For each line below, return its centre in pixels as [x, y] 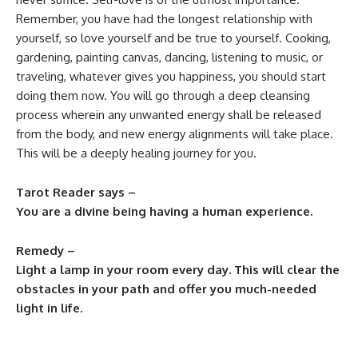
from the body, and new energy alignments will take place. [175, 134]
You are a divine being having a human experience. [164, 211]
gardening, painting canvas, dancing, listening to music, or [169, 57]
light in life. [49, 308]
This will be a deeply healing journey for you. [136, 153]
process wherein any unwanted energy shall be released [169, 115]
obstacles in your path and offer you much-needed [166, 289]
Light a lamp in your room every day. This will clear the [178, 270]
